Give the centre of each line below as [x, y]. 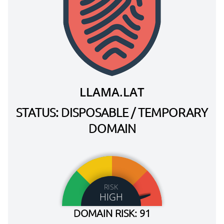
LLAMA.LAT [112, 92]
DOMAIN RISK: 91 [112, 213]
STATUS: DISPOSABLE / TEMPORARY [112, 112]
